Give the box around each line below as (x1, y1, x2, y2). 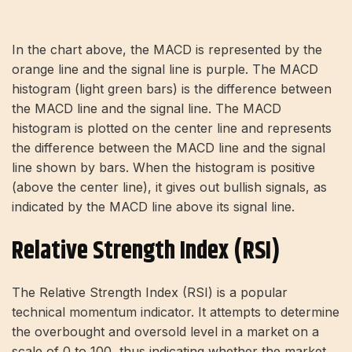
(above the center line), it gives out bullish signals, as (12, 178, 327, 195)
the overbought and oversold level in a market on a (12, 323, 319, 339)
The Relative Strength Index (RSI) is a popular (12, 284, 288, 300)
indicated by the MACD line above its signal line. (12, 198, 295, 214)
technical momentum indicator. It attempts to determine (12, 303, 339, 320)
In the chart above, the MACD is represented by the (12, 41, 322, 57)
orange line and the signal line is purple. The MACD (12, 60, 318, 77)
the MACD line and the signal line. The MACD (12, 100, 281, 116)
